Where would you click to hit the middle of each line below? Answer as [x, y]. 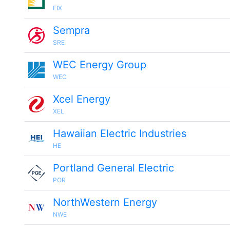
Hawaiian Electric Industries [120, 133]
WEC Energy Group [100, 65]
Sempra [71, 30]
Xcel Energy [82, 99]
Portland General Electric [113, 168]
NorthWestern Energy [105, 202]
